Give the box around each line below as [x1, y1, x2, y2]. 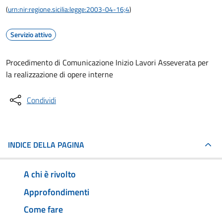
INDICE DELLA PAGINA [8, 139, 84, 151]
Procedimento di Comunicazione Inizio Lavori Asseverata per [6, 56, 209, 68]
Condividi [27, 94, 56, 106]
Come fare [24, 203, 63, 217]
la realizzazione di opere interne [6, 68, 113, 80]
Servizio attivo [10, 29, 52, 40]
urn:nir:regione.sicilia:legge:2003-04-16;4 [8, 4, 129, 14]
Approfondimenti [24, 185, 89, 199]
